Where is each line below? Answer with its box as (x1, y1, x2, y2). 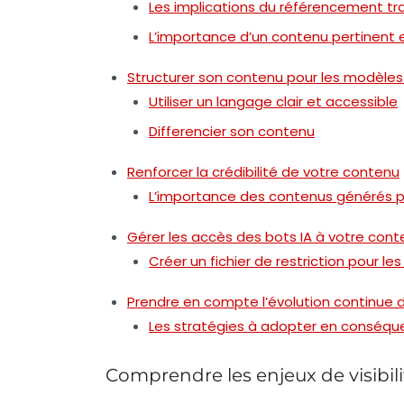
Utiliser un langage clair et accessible (149, 91, 398, 111)
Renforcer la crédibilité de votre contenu (127, 161, 399, 181)
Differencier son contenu (149, 121, 315, 141)
